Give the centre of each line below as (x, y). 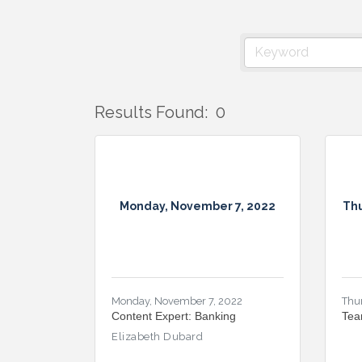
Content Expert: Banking (174, 316)
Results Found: (151, 112)
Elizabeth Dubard (157, 336)
